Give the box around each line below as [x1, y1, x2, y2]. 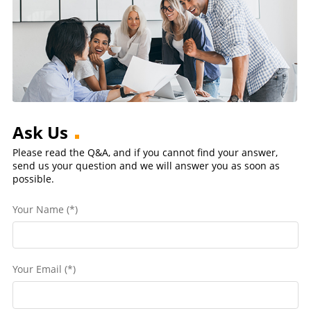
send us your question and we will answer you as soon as [12, 158, 280, 172]
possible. [12, 171, 54, 185]
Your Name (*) [12, 202, 78, 216]
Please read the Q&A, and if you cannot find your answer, [12, 145, 278, 159]
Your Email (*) [12, 262, 76, 276]
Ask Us [12, 121, 68, 144]
